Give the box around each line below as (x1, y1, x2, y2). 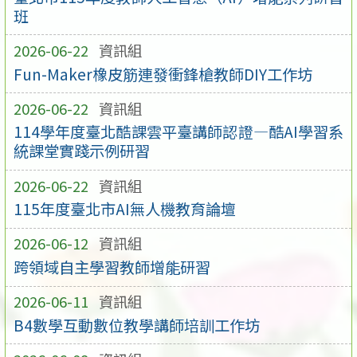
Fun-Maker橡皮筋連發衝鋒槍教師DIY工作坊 (13, 62, 312, 85)
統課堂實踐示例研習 (13, 139, 150, 163)
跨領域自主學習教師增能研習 (13, 256, 210, 279)
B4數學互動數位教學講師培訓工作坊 (13, 313, 260, 336)
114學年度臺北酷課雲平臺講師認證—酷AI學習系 (13, 120, 344, 143)
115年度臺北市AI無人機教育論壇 (13, 198, 236, 221)
